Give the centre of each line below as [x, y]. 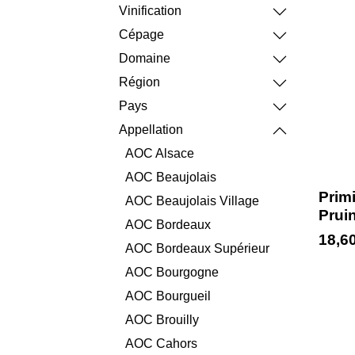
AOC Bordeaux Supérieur [198, 249]
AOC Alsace [160, 154]
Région [139, 82]
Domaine [145, 59]
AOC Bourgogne [173, 273]
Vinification [151, 11]
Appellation [153, 130]
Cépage [143, 35]
